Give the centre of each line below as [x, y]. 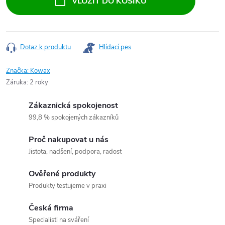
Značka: [18, 71]
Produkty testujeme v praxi [68, 186]
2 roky [39, 82]
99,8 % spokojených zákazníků [74, 118]
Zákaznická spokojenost [73, 105]
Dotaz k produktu [45, 47]
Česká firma [51, 208]
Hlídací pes [115, 47]
